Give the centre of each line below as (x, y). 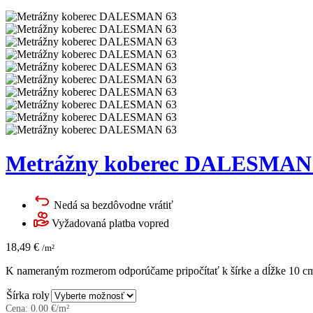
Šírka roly (28, 295)
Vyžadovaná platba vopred (110, 223)
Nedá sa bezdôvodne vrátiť (114, 205)
